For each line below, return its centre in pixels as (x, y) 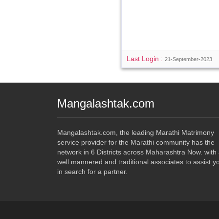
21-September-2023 (189, 59)
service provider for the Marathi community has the (136, 142)
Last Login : (146, 59)
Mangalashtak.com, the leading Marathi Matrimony (136, 132)
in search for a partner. (92, 172)
